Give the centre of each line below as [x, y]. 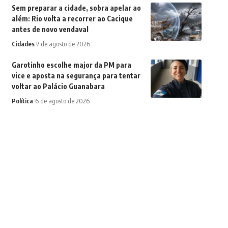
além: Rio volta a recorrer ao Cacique [72, 19]
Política [22, 101]
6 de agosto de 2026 [62, 101]
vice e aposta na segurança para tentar [76, 76]
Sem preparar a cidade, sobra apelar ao [76, 8]
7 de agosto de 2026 [63, 44]
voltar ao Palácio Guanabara [58, 86]
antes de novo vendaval [50, 29]
